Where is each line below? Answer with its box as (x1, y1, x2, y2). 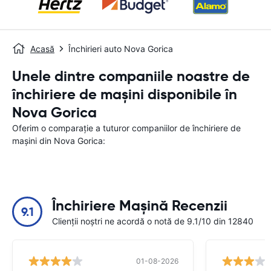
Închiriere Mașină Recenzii (52, 197, 227, 215)
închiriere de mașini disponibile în (12, 85, 237, 103)
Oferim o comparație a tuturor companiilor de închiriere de (12, 123, 241, 133)
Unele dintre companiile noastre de (12, 67, 250, 85)
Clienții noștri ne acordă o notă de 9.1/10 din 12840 (52, 216, 253, 226)
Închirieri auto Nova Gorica (68, 44, 173, 54)
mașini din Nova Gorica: (12, 135, 105, 146)
